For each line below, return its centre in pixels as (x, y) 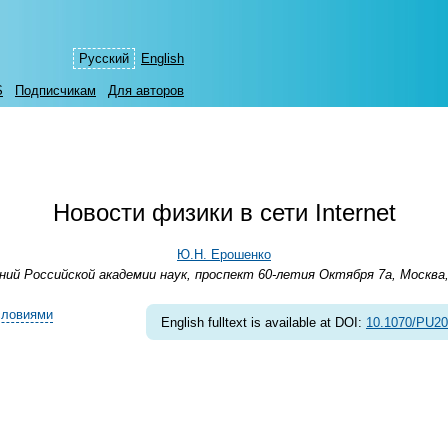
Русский (104, 58)
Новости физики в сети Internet (224, 213)
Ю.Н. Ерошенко (224, 255)
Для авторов (146, 90)
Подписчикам (55, 90)
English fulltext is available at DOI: (263, 322)
